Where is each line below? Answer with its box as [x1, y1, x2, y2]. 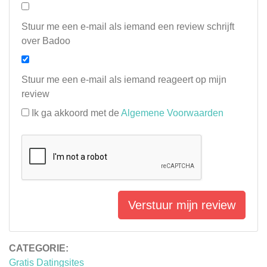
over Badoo [21, 36, 70, 46]
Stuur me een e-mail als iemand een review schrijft [21, 21, 234, 32]
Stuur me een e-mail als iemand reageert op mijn [21, 74, 226, 85]
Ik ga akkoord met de [32, 108, 121, 119]
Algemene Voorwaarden [121, 108, 223, 119]
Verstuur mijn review [128, 198, 235, 212]
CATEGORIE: [9, 243, 69, 254]
